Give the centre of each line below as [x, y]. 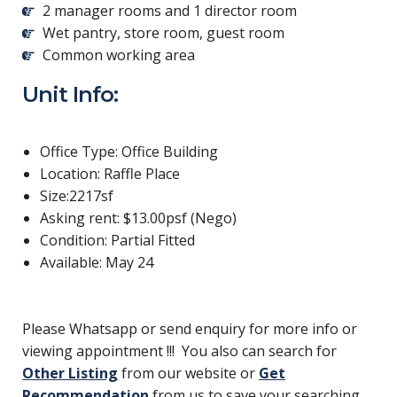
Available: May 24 [97, 263]
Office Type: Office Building [129, 152]
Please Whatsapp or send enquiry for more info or [190, 329]
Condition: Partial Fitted [117, 241]
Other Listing [70, 374]
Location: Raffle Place [110, 174]
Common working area [118, 55]
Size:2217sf [77, 196]
